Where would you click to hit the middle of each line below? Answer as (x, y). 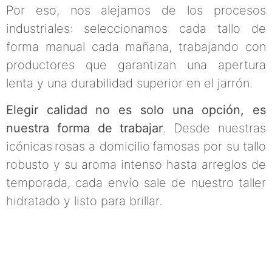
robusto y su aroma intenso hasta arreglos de (136, 165)
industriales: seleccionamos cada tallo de (136, 28)
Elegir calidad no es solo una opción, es (136, 110)
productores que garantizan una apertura (136, 65)
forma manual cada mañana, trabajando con (136, 46)
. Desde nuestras (215, 128)
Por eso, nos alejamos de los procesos (136, 10)
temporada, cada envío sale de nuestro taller (136, 183)
